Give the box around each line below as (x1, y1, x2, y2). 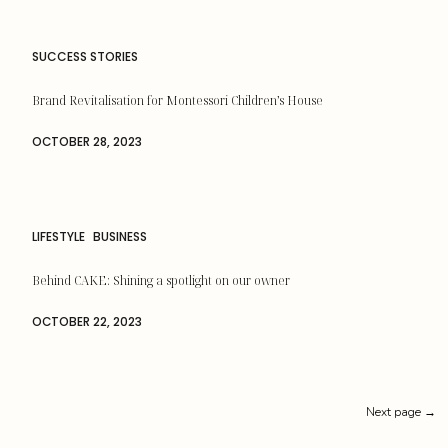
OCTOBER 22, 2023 (32, 314, 142, 330)
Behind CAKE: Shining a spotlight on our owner (32, 272, 290, 289)
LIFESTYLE (32, 228, 85, 245)
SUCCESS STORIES (32, 48, 138, 65)
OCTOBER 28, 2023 (32, 134, 142, 150)
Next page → (366, 404, 436, 420)
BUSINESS (93, 228, 147, 245)
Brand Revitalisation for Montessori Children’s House (32, 92, 323, 109)
